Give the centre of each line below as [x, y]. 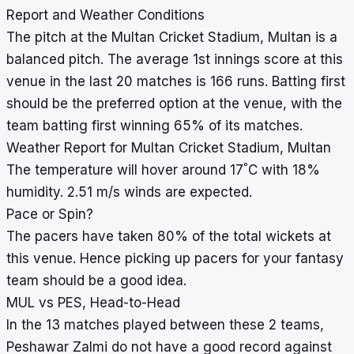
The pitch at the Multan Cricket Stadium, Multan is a [172, 38]
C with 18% [284, 170]
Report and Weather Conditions [105, 15]
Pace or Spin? [50, 215]
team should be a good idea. [96, 281]
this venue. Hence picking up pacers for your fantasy [175, 259]
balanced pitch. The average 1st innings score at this [175, 60]
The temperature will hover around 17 [125, 170]
